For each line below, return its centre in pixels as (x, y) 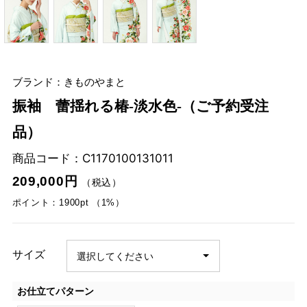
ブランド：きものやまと (69, 82)
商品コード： (47, 158)
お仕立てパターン (55, 291)
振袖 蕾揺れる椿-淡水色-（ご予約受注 (140, 107)
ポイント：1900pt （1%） (68, 202)
